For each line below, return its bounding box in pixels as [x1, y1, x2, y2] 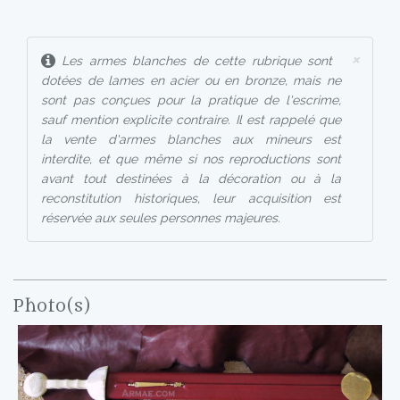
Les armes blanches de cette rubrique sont [55, 54, 332, 68]
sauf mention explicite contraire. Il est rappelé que [41, 112, 341, 127]
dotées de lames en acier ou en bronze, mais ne [41, 73, 341, 87]
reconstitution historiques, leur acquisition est [41, 191, 341, 205]
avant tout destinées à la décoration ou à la [41, 171, 341, 186]
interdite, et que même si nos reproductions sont [41, 152, 341, 166]
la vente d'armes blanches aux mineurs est [41, 132, 341, 146]
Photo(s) [13, 296, 91, 316]
